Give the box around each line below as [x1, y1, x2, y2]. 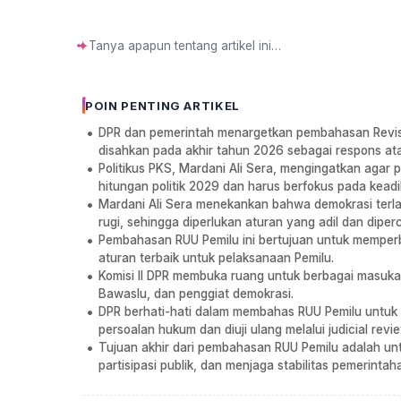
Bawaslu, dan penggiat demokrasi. [98, 286, 294, 302]
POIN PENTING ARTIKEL [85, 98, 240, 114]
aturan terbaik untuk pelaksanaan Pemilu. [98, 251, 334, 266]
